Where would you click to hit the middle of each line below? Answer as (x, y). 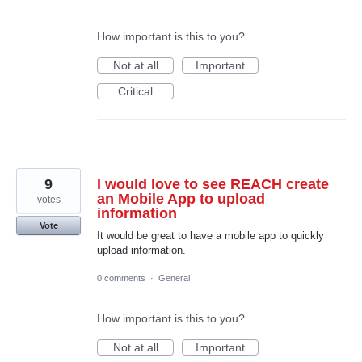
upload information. (141, 250)
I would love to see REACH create (213, 184)
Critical (135, 91)
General (174, 278)
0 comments (121, 278)
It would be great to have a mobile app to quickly (210, 235)
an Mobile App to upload (181, 198)
